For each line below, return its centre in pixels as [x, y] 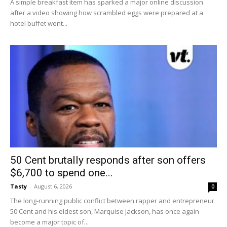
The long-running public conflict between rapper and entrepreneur [112, 200]
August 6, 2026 [53, 186]
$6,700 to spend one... [62, 173]
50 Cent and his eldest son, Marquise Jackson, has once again [105, 211]
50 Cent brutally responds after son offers [108, 160]
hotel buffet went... [39, 24]
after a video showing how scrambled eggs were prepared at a [107, 13]
